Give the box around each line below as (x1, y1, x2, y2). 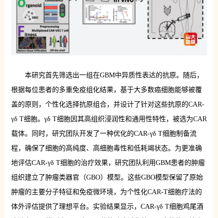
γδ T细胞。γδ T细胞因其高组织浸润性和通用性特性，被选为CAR (11, 115, 207, 123)
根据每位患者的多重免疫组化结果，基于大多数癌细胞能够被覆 (11, 86, 202, 93)
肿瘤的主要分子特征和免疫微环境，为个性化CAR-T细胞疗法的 (11, 188, 202, 196)
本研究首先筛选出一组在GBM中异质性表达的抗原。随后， (24, 71, 203, 79)
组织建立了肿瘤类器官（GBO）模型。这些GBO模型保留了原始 (11, 173, 203, 181)
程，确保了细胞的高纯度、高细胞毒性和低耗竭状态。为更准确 (11, 144, 202, 152)
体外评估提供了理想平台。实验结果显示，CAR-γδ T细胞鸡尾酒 (11, 202, 203, 210)
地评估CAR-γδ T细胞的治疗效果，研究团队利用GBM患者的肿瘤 (11, 159, 205, 166)
